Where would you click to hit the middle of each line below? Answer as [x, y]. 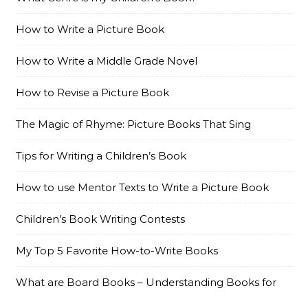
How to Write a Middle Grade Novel [107, 61]
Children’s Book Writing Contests [100, 219]
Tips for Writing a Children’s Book [101, 156]
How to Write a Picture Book [90, 29]
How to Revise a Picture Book [92, 92]
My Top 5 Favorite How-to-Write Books [117, 251]
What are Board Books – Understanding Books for [146, 282]
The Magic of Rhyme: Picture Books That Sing [133, 124]
